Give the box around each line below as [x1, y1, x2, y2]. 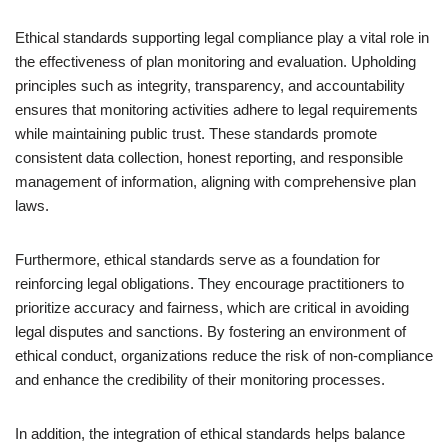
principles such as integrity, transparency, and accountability [15, 77, 405, 94]
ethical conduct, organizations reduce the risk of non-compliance [15, 347, 433, 364]
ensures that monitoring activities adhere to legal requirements [15, 101, 418, 118]
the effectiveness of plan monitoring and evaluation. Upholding [15, 53, 416, 70]
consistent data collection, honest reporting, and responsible [15, 149, 403, 166]
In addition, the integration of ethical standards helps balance [15, 425, 405, 442]
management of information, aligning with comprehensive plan [15, 173, 416, 190]
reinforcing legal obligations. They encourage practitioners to [15, 275, 404, 292]
